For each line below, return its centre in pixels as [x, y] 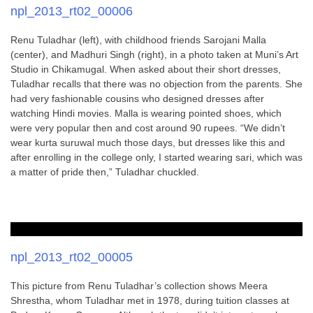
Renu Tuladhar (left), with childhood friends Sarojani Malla [138, 40]
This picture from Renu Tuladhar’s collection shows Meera [139, 286]
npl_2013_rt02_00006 [72, 11]
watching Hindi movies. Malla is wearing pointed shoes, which [146, 113]
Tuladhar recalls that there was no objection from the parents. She [156, 84]
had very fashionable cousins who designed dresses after [137, 99]
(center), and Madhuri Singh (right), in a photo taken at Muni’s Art [154, 54]
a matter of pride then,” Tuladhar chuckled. [105, 172]
